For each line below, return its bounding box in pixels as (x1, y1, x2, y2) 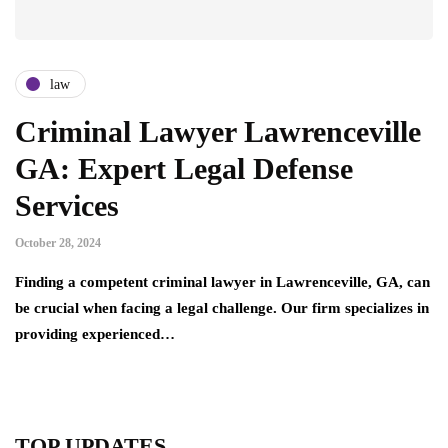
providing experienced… (15, 326, 175, 343)
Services (15, 189, 119, 223)
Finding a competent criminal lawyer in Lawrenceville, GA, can (15, 274, 430, 291)
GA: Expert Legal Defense (15, 152, 353, 186)
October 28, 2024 (15, 236, 101, 251)
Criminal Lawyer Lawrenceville (15, 115, 421, 149)
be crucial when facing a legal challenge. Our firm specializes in (15, 300, 429, 317)
